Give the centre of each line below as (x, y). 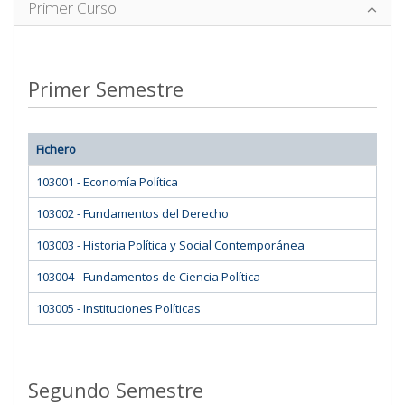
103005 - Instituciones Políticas (118, 308)
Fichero (56, 149)
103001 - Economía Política (107, 181)
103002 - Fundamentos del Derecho (132, 213)
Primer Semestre (106, 88)
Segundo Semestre (116, 389)
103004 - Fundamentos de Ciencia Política (148, 276)
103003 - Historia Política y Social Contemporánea (170, 245)
